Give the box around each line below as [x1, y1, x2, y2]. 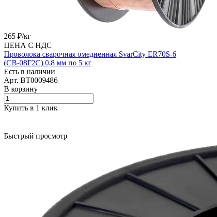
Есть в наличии [4, 67, 55, 76]
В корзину [4, 84, 38, 93]
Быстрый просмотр [4, 131, 67, 140]
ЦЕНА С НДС [4, 41, 52, 49]
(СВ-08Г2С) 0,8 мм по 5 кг [4, 58, 92, 67]
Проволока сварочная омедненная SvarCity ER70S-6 [4, 49, 176, 58]
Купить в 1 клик [4, 103, 58, 112]
